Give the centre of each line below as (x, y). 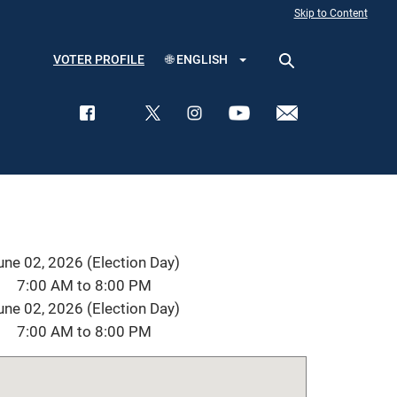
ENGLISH (202, 59)
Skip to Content (331, 13)
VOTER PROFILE (98, 59)
